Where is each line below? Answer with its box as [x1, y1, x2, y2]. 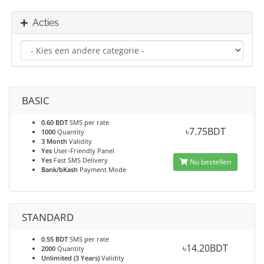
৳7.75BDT [185, 125, 226, 138]
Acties [28, 17, 59, 28]
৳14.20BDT [183, 242, 229, 255]
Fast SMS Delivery [52, 156, 108, 164]
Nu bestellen [188, 157, 232, 167]
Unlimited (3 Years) [41, 253, 100, 262]
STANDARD [22, 210, 74, 224]
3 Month [41, 137, 67, 146]
